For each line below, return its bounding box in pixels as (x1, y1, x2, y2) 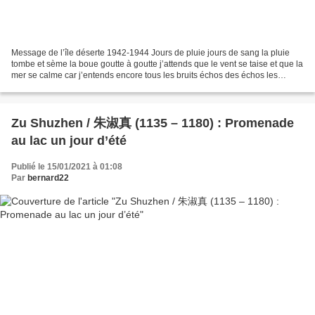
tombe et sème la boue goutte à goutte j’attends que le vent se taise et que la (11, 58, 303, 69)
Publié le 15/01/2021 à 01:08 (11, 161, 122, 172)
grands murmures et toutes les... (11, 81, 133, 91)
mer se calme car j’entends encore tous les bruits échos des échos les (11, 70, 278, 80)
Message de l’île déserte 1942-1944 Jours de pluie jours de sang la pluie (11, 47, 290, 58)
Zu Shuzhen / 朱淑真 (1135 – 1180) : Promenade (11, 115, 294, 130)
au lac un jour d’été (11, 133, 127, 148)
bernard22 (27, 172, 69, 183)
